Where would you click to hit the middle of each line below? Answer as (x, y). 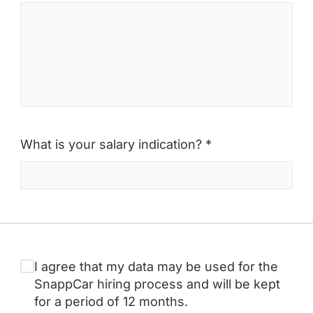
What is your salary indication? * (116, 144)
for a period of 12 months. (111, 301)
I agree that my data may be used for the (156, 267)
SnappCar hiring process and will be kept (157, 284)
